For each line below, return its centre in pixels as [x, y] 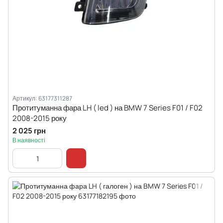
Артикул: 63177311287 [42, 98]
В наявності [29, 140]
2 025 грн [29, 131]
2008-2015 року [40, 118]
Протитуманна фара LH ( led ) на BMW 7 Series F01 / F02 [108, 108]
